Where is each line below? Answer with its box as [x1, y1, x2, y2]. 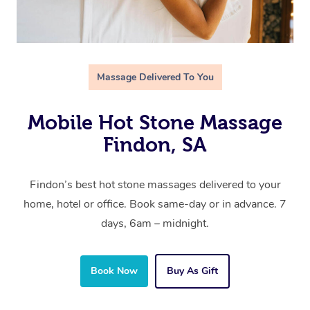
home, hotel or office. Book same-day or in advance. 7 [24, 197, 286, 212]
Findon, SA [103, 134, 207, 156]
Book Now [91, 264, 138, 278]
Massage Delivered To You [96, 71, 214, 84]
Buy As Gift [167, 264, 218, 278]
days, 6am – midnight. [101, 216, 209, 232]
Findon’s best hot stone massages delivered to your [29, 177, 281, 193]
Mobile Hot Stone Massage [28, 111, 282, 134]
